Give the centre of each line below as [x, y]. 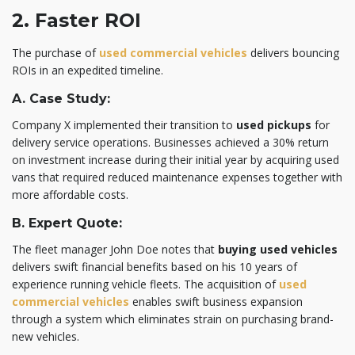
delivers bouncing [295, 52]
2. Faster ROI [76, 20]
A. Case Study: [61, 98]
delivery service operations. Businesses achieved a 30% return [170, 142]
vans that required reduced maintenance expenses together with [177, 177]
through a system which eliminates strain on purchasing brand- [173, 319]
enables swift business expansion [216, 301]
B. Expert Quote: [67, 223]
